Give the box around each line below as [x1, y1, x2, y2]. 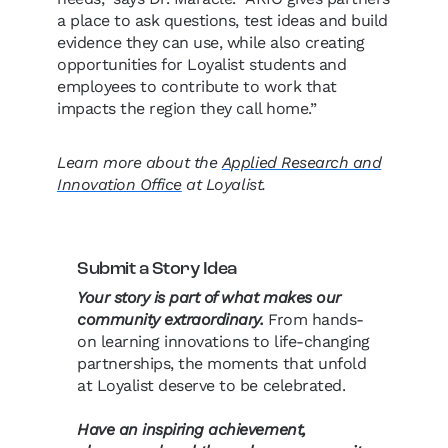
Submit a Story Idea [77, 259, 237, 279]
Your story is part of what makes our [77, 287, 341, 307]
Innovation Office [57, 174, 182, 194]
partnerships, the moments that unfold [77, 353, 367, 373]
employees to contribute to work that [57, 76, 337, 96]
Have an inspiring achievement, [77, 419, 306, 439]
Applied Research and [221, 152, 382, 172]
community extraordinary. [77, 309, 269, 329]
